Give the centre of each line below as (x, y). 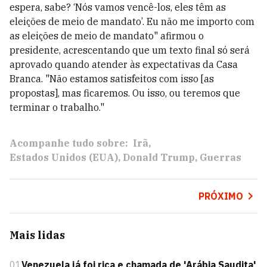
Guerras (221, 157)
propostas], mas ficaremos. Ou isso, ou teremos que (125, 93)
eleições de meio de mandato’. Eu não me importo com (132, 21)
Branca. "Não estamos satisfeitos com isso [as (112, 79)
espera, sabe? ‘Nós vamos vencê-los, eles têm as (118, 7)
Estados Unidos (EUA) (64, 157)
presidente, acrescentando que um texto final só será (130, 50)
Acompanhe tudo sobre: (69, 143)
